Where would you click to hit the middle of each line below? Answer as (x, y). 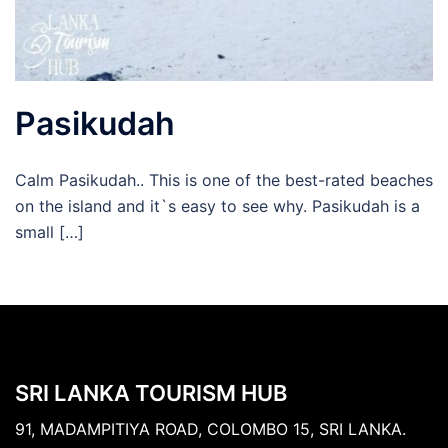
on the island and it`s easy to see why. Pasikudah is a (217, 205)
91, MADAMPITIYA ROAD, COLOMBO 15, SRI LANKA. (210, 428)
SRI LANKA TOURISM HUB (151, 392)
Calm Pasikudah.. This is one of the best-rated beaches (224, 179)
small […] (49, 231)
